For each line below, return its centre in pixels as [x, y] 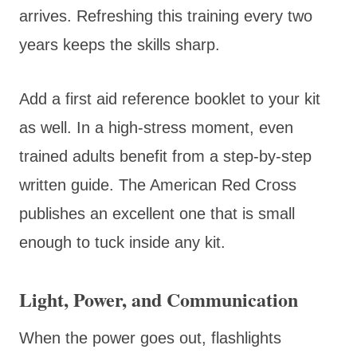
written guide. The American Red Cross [158, 184]
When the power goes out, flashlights [150, 337]
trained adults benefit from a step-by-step [165, 156]
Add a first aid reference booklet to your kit [170, 98]
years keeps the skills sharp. [120, 44]
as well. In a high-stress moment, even [156, 127]
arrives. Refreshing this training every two [166, 16]
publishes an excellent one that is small [157, 213]
